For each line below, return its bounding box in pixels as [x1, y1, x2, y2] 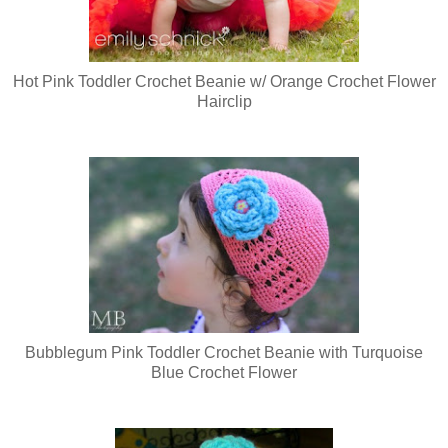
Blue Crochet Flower [151, 363, 297, 381]
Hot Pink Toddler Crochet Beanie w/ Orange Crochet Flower [12, 72, 436, 90]
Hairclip [196, 92, 252, 110]
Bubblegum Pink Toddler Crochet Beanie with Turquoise [25, 343, 423, 361]
